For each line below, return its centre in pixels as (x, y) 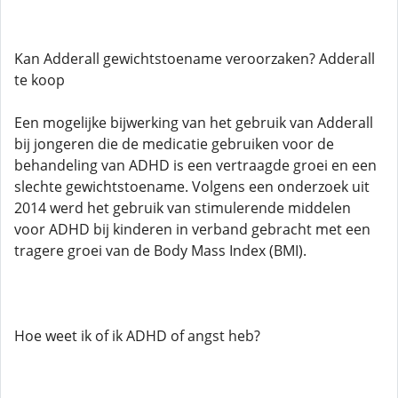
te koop (40, 80)
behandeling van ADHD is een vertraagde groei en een (195, 165)
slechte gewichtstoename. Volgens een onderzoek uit (192, 187)
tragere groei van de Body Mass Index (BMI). (160, 251)
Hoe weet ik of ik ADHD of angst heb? (137, 336)
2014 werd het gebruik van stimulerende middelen (183, 208)
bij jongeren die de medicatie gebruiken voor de (174, 144)
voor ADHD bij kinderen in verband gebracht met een (192, 229)
